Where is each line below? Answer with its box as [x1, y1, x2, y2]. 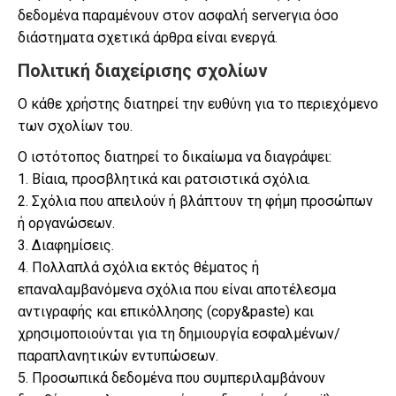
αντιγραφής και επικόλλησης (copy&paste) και [18, 303, 314, 320]
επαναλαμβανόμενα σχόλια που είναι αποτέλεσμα [18, 281, 336, 298]
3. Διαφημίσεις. [18, 237, 114, 254]
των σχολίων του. [18, 118, 133, 134]
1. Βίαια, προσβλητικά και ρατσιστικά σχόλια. [18, 171, 310, 187]
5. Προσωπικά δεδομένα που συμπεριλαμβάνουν [18, 369, 325, 386]
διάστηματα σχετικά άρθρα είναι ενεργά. [18, 29, 278, 46]
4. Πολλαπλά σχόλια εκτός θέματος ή [18, 259, 259, 276]
